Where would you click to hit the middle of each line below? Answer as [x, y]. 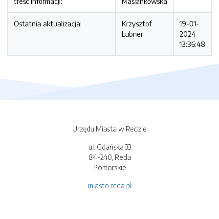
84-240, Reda [109, 157]
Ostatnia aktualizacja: [48, 23]
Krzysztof [137, 23]
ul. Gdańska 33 [109, 147]
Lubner [132, 34]
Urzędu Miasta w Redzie [109, 129]
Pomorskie [109, 167]
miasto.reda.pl [109, 186]
